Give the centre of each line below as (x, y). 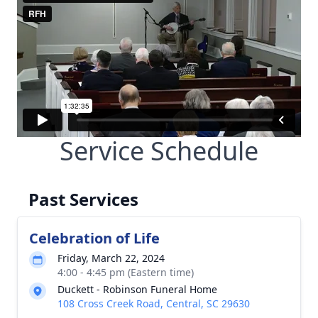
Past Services (83, 199)
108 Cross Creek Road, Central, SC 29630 (154, 303)
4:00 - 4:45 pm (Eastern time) (126, 272)
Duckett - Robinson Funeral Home (137, 289)
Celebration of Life (94, 238)
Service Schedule (159, 151)
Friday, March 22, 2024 (111, 258)
